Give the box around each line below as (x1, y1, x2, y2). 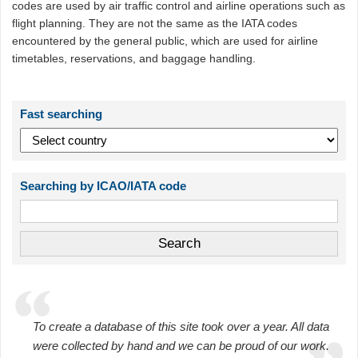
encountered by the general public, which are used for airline (12, 34, 319, 48)
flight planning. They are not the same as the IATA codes (12, 17, 298, 30)
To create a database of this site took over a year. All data (32, 320, 329, 334)
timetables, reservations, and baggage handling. (12, 52, 257, 66)
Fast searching (20, 107, 103, 121)
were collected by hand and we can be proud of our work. (32, 339, 329, 353)
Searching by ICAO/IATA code (20, 178, 187, 193)
